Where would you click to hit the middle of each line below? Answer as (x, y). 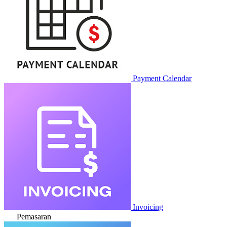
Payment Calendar (162, 78)
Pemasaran (34, 217)
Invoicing (148, 207)
